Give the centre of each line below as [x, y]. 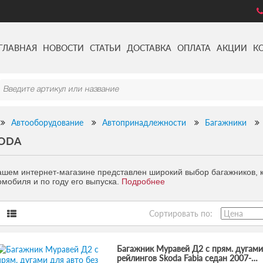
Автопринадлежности [144, 122]
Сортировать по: [182, 213]
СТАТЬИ [105, 48]
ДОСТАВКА [149, 48]
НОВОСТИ [63, 48]
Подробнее [143, 181]
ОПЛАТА [194, 48]
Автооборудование [47, 122]
